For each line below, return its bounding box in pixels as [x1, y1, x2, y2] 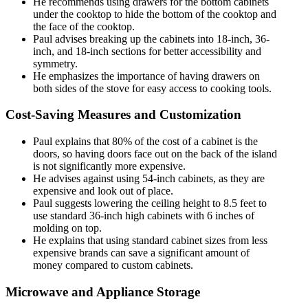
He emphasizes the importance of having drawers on [33, 69, 260, 82]
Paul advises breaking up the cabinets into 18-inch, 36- [33, 32, 269, 45]
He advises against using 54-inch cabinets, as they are [33, 173, 265, 185]
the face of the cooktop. [33, 20, 135, 32]
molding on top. [33, 222, 102, 234]
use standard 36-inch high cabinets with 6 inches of [33, 210, 254, 222]
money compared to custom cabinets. [33, 259, 193, 272]
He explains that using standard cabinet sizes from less [33, 234, 267, 247]
